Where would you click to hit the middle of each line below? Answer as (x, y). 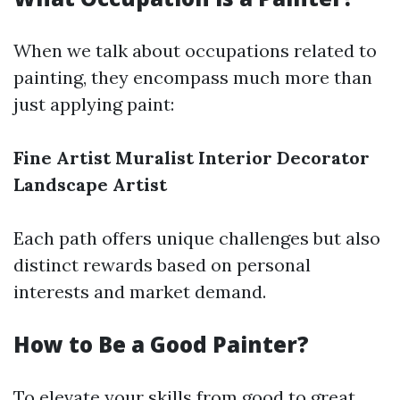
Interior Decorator (284, 158)
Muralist (154, 158)
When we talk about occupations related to (195, 50)
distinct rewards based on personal (162, 265)
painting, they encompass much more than (193, 77)
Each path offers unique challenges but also (197, 238)
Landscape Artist (90, 184)
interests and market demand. (140, 292)
